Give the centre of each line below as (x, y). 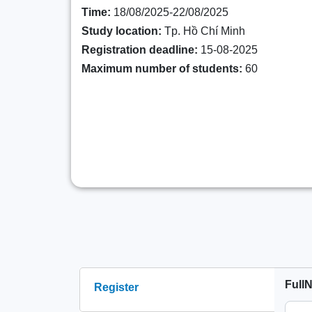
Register (116, 287)
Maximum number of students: (162, 69)
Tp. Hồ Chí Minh (203, 31)
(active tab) (120, 302)
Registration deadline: (140, 50)
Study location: (122, 31)
